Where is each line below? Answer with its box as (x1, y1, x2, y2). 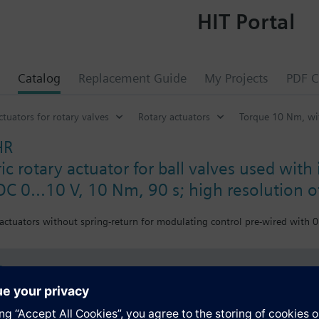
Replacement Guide (78, 70, 187, 85)
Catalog (18, 70, 61, 85)
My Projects (204, 70, 268, 85)
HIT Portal (197, 8, 295, 34)
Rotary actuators (138, 110, 210, 122)
